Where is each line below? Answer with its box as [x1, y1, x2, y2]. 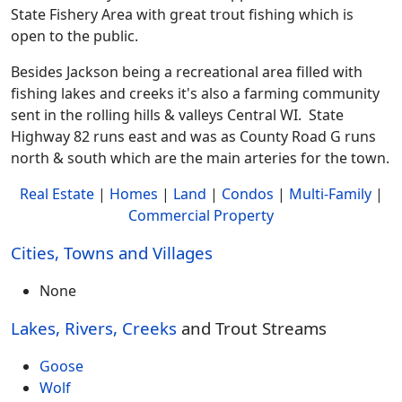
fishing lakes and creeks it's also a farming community [11, 83, 380, 103]
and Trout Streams [177, 316, 327, 339]
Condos [221, 183, 274, 204]
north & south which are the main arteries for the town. [11, 147, 389, 168]
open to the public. [11, 25, 142, 46]
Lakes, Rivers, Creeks [11, 316, 177, 339]
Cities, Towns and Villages [11, 240, 213, 264]
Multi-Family [288, 183, 371, 204]
